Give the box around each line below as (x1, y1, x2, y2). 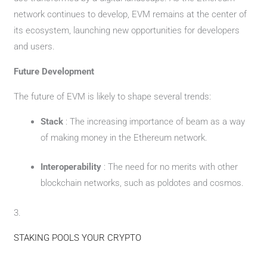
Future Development (14, 66, 95, 77)
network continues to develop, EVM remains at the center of (14, 8, 247, 20)
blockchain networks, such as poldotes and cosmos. (41, 178, 244, 188)
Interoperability (41, 162, 104, 172)
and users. (14, 41, 55, 52)
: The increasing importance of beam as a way (66, 116, 246, 127)
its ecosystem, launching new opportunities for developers (14, 24, 240, 36)
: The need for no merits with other (104, 162, 238, 172)
